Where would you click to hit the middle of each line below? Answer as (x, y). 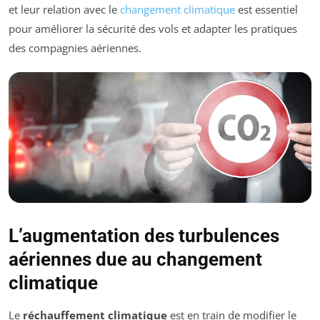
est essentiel (266, 9)
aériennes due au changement (135, 259)
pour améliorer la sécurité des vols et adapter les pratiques (153, 28)
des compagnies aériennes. (75, 47)
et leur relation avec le (64, 9)
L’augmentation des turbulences (144, 235)
